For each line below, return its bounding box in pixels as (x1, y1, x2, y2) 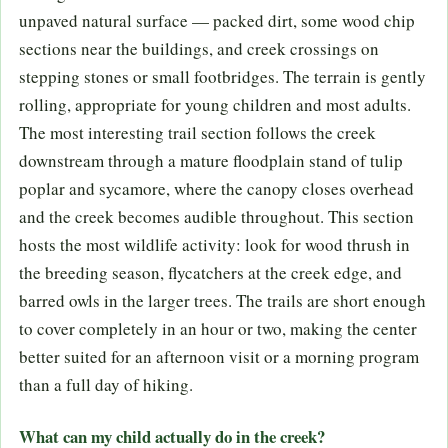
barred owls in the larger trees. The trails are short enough (19, 289, 426, 313)
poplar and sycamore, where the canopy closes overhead (19, 177, 414, 201)
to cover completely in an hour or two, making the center (19, 317, 417, 341)
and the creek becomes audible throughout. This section (19, 205, 414, 229)
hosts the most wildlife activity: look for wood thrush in (19, 233, 410, 257)
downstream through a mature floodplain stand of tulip (19, 149, 403, 173)
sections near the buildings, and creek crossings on (19, 37, 379, 61)
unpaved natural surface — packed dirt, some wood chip (19, 9, 415, 33)
